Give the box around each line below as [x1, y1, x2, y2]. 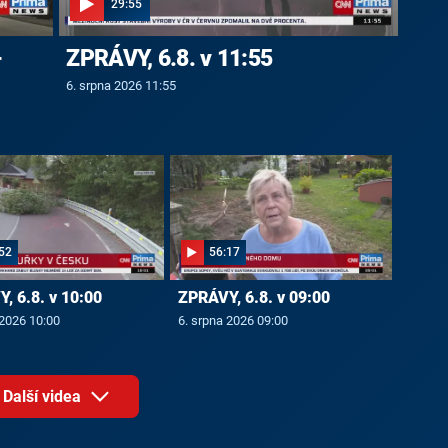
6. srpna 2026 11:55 [66, 77, 177, 93]
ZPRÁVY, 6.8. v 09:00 [177, 288, 330, 308]
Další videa [3, 386, 86, 406]
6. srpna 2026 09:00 [177, 313, 288, 329]
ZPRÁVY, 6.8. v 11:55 [66, 45, 273, 72]
